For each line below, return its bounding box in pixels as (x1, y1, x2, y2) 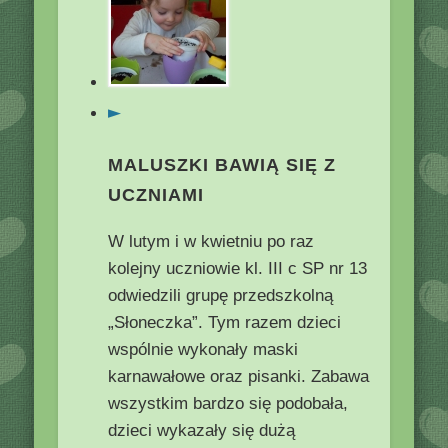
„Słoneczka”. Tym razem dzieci (108, 312, 347, 332)
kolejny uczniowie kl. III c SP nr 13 (108, 258, 368, 278)
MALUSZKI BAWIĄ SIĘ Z (108, 154, 337, 175)
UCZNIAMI (108, 184, 205, 205)
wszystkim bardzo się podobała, (108, 393, 349, 413)
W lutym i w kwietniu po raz (108, 231, 315, 251)
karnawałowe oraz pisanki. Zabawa (108, 366, 370, 386)
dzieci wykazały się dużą (108, 420, 296, 440)
